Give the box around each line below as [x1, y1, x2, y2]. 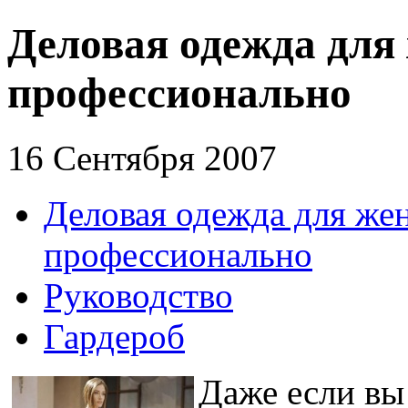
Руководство [44, 275, 233, 315]
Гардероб [44, 316, 185, 356]
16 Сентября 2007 [7, 138, 277, 178]
